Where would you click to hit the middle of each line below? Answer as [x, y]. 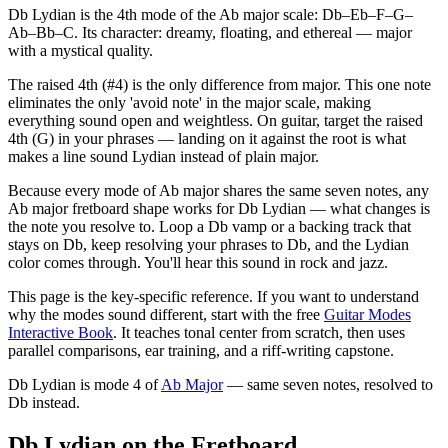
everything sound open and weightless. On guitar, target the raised [215, 120]
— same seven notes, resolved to [330, 384]
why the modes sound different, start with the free [164, 314]
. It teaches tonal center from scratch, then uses [259, 332]
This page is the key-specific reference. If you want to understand [213, 296]
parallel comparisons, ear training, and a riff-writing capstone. [201, 350]
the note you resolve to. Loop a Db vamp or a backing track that [209, 226]
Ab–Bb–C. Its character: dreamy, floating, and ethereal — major [210, 32]
